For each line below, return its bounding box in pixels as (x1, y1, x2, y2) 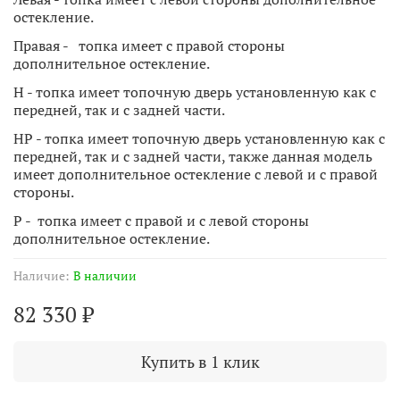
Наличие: (13, 266, 70, 284)
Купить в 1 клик (140, 350, 260, 372)
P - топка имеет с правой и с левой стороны (13, 210, 309, 230)
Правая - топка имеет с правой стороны (13, 35, 285, 55)
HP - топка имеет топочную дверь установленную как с (13, 128, 385, 148)
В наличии (73, 266, 137, 284)
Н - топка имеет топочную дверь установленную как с (13, 81, 376, 102)
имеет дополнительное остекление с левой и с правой (13, 163, 378, 184)
